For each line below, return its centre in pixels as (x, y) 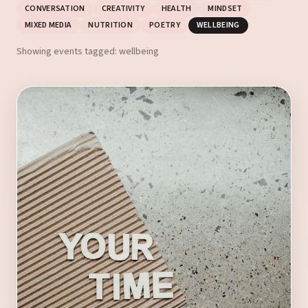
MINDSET (225, 9)
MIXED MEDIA (48, 25)
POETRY (165, 25)
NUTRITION (111, 25)
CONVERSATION (55, 9)
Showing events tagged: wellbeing (88, 52)
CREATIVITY (123, 9)
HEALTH (176, 9)
